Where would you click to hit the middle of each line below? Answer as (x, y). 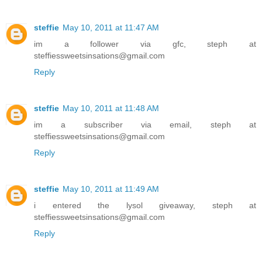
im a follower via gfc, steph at (145, 44)
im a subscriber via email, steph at (145, 124)
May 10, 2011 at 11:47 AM (111, 27)
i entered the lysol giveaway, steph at (145, 205)
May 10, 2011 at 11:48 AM (111, 108)
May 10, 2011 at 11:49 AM (111, 189)
